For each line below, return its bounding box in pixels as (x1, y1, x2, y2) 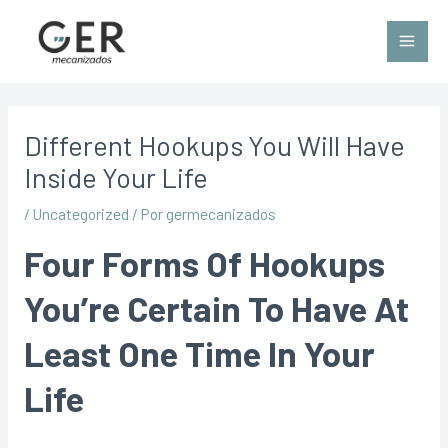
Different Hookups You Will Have (23, 129, 405, 162)
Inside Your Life (23, 161, 208, 194)
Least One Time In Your (23, 331, 375, 374)
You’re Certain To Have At (23, 286, 409, 329)
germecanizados (165, 204, 276, 224)
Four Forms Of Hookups (23, 241, 385, 284)
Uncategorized (32, 204, 129, 224)
